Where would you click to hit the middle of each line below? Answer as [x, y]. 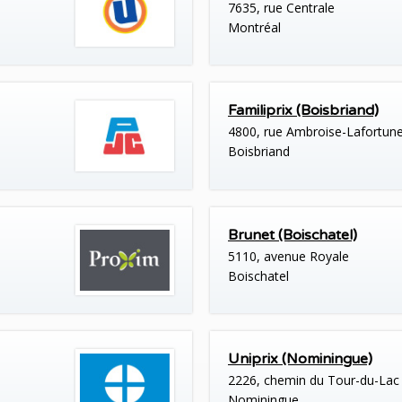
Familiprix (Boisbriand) [303, 111]
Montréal [254, 28]
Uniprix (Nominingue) [300, 358]
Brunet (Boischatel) [293, 235]
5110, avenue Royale [288, 256]
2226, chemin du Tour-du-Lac [314, 380]
